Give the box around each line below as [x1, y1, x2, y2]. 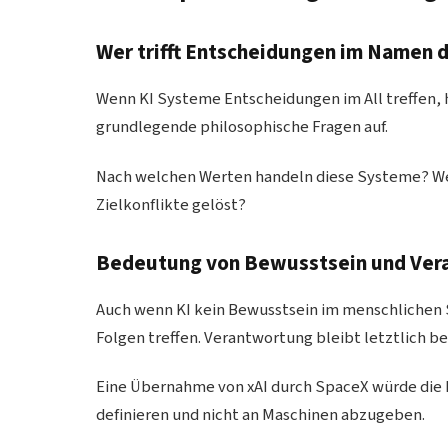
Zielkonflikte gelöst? [96, 192, 247, 217]
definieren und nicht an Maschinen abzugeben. [96, 403, 426, 428]
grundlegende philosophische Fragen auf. [96, 115, 389, 140]
